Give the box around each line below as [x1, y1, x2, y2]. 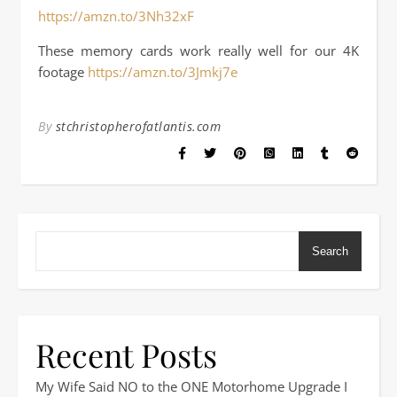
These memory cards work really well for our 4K [38, 42, 359, 59]
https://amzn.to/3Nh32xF [38, 7, 194, 25]
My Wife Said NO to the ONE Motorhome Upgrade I [35, 378, 347, 395]
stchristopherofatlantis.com [55, 118, 221, 135]
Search [312, 245, 348, 258]
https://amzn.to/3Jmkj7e [88, 63, 237, 81]
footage [38, 63, 88, 81]
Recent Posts [35, 333, 217, 376]
